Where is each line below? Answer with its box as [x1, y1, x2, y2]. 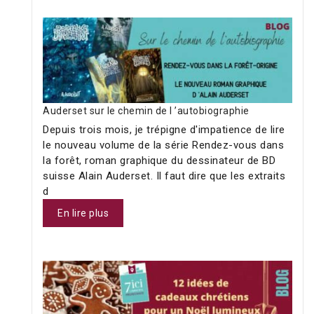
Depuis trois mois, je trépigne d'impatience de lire [43, 123, 285, 137]
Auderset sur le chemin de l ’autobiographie [43, 105, 250, 117]
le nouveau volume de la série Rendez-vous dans [43, 139, 284, 152]
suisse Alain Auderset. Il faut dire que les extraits [43, 170, 285, 183]
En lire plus [57, 207, 109, 219]
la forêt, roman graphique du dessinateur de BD [43, 154, 275, 168]
